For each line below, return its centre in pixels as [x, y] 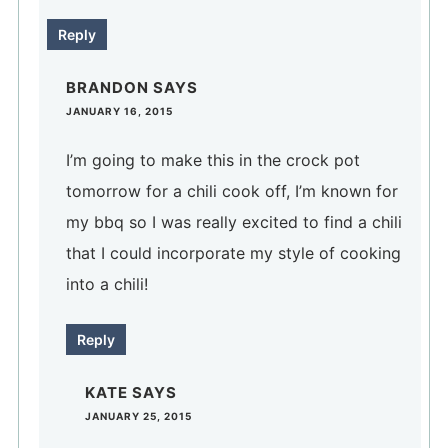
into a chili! [107, 283]
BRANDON [107, 87]
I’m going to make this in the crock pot [213, 159]
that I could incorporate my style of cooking [233, 252]
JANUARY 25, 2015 [138, 415]
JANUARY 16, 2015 [119, 110]
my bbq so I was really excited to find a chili [234, 221]
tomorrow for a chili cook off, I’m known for [232, 190]
